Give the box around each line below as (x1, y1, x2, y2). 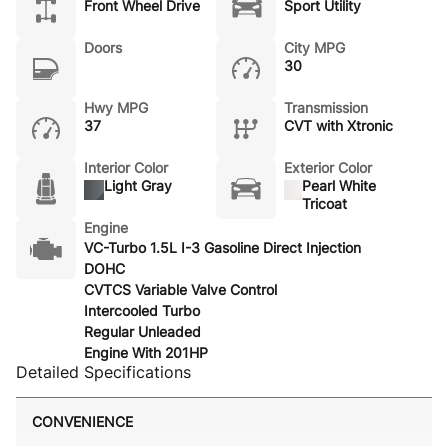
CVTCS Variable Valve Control (84, 281, 277, 298)
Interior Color (84, 159, 168, 176)
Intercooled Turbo (84, 302, 200, 319)
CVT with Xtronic (284, 117, 393, 134)
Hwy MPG (84, 99, 148, 116)
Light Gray (104, 177, 172, 194)
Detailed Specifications (16, 362, 191, 382)
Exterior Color (284, 159, 372, 176)
